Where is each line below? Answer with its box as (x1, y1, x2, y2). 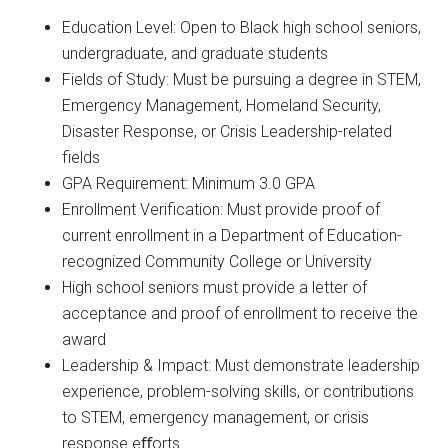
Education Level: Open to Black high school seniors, (62, 17, 422, 37)
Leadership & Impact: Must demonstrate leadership (62, 355, 421, 375)
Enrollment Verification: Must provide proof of (62, 199, 381, 219)
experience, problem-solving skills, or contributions (62, 381, 415, 401)
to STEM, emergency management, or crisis (62, 407, 370, 427)
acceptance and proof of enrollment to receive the (62, 303, 419, 323)
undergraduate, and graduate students (62, 43, 329, 63)
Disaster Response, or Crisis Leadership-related (62, 121, 393, 141)
